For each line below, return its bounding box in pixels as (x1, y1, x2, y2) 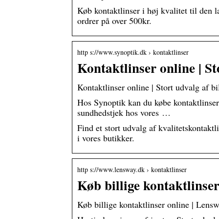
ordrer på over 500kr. (77, 15, 152, 27)
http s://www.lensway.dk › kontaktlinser (77, 165, 187, 175)
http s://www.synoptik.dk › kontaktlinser (77, 47, 189, 57)
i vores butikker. (77, 132, 134, 144)
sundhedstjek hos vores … (77, 107, 171, 119)
